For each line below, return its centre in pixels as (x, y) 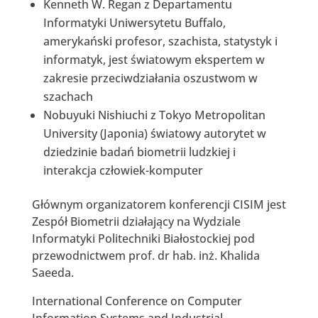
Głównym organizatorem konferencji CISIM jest (159, 204)
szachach (68, 96)
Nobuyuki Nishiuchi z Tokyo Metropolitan (154, 115)
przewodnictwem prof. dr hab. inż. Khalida (146, 255)
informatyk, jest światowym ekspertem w (154, 59)
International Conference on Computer (137, 301)
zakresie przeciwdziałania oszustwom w (150, 78)
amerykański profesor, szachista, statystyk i (160, 41)
